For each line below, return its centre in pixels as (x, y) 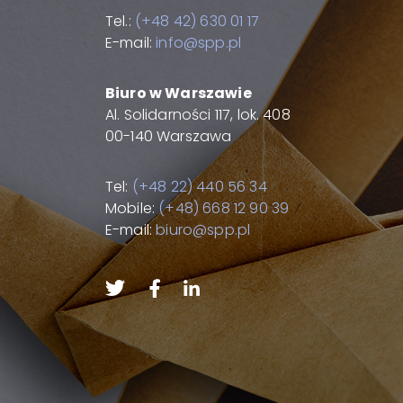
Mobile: (132, 208)
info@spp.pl (199, 43)
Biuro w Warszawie (179, 93)
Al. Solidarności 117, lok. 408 (200, 115)
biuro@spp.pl (203, 230)
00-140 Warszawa (169, 136)
